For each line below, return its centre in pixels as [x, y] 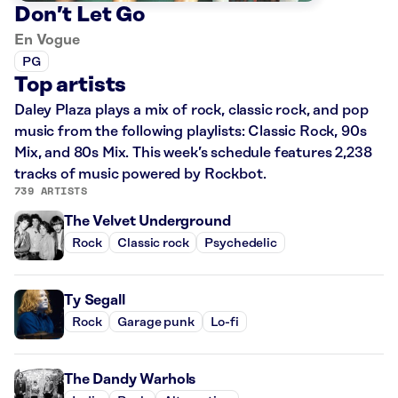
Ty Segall [95, 301]
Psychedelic [241, 243]
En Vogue [47, 40]
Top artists [71, 86]
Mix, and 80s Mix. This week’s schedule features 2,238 [193, 153]
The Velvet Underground [147, 222]
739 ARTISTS [51, 191]
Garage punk [156, 322]
